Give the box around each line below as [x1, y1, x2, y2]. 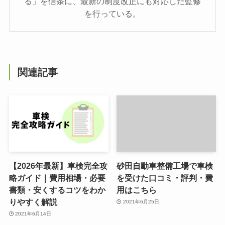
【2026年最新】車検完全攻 [9, 161, 107, 170]
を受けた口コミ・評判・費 [117, 173, 213, 182]
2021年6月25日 [123, 199, 159, 205]
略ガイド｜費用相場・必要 [9, 173, 105, 182]
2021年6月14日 [15, 211, 52, 217]
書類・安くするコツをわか [9, 185, 105, 194]
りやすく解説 [9, 197, 57, 206]
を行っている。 [84, 9, 141, 19]
